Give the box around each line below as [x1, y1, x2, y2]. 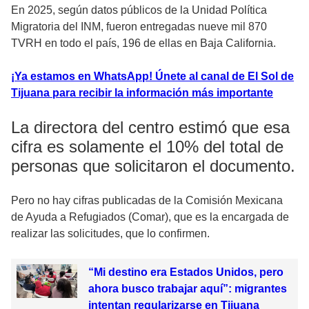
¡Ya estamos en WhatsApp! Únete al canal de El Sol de [11, 70, 294, 82]
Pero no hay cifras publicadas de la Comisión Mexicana [11, 194, 283, 206]
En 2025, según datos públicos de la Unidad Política [11, 3, 267, 16]
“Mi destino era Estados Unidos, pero [88, 266, 283, 278]
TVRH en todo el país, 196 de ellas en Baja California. [11, 37, 276, 49]
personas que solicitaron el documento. [11, 156, 295, 175]
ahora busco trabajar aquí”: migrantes [88, 282, 287, 295]
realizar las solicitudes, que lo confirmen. [11, 227, 210, 239]
